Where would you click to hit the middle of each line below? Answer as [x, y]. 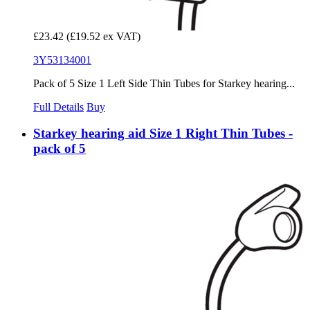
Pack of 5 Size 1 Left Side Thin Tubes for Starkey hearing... [164, 83]
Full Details [58, 107]
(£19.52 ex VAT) [103, 36]
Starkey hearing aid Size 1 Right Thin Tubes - [163, 134]
